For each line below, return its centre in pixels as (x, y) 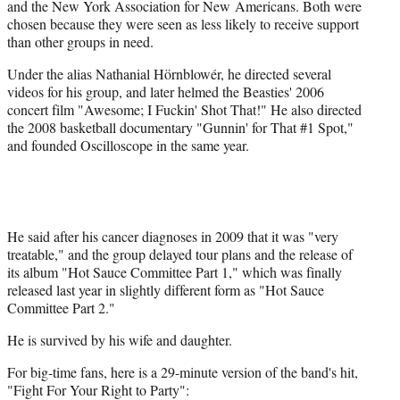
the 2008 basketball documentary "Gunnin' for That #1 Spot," (180, 127)
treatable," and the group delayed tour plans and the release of (180, 254)
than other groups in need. (80, 41)
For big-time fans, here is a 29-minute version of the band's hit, (183, 371)
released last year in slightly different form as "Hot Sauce (166, 289)
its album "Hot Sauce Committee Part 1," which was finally (175, 271)
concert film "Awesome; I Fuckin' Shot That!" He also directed (184, 109)
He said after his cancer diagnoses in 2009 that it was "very (173, 236)
